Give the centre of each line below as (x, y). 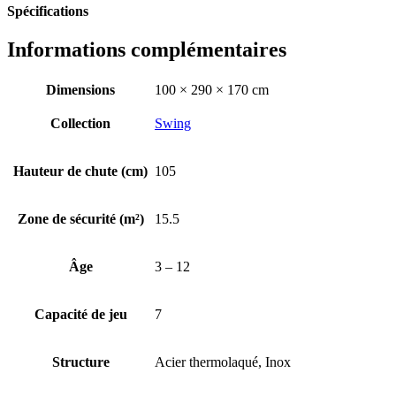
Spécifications (48, 11)
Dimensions (80, 90)
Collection (80, 124)
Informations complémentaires (147, 50)
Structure (80, 362)
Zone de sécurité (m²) (80, 219)
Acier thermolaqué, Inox (223, 362)
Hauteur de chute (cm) (80, 171)
